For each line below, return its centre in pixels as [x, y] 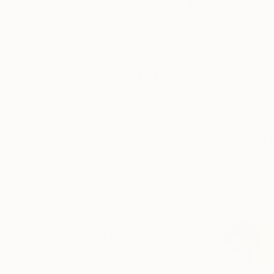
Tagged [130, 232]
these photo [126, 110]
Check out [122, 98]
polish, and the [131, 159]
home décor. [127, 196]
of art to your [128, 183]
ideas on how [129, 135]
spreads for [124, 122]
